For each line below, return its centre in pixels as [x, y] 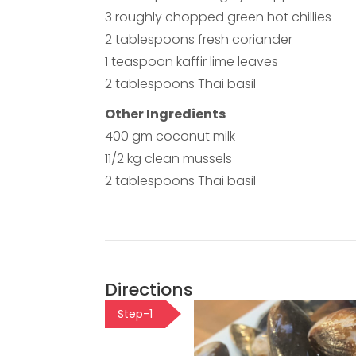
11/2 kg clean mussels [168, 159]
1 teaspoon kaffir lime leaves [192, 62]
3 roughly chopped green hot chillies [218, 17]
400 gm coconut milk [170, 137]
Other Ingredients [165, 114]
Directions [149, 290]
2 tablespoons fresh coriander [199, 40]
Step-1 [135, 314]
